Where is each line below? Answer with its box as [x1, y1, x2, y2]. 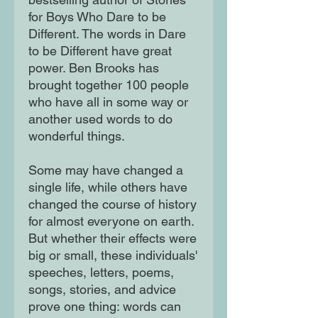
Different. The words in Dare [28, 26, 186, 42]
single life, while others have [28, 180, 187, 195]
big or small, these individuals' [28, 248, 197, 263]
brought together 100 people [28, 77, 189, 93]
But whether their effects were [28, 231, 197, 246]
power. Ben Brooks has [28, 60, 159, 76]
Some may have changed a [28, 163, 183, 178]
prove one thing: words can [28, 299, 181, 314]
